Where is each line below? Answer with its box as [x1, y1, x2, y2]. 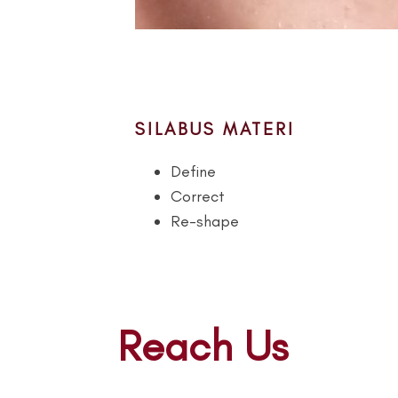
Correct [171, 186, 225, 206]
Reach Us [117, 319, 288, 371]
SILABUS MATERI [135, 117, 295, 139]
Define [171, 161, 216, 181]
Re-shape [171, 211, 239, 231]
